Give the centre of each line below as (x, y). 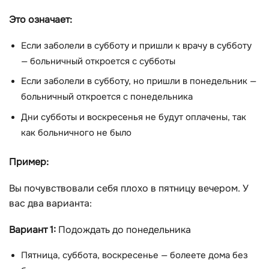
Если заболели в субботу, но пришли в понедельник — (139, 82)
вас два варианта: (50, 203)
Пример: (29, 162)
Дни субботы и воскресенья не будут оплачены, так (134, 117)
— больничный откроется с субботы (98, 61)
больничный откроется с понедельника (107, 97)
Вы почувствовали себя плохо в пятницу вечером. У (129, 188)
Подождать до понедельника (123, 229)
